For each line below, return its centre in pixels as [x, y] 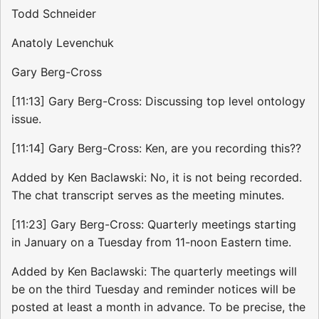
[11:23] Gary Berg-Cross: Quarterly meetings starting [154, 224]
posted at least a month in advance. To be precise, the [158, 307]
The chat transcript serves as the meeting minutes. [148, 195]
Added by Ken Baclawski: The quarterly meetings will [154, 271]
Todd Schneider [54, 13]
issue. [26, 119]
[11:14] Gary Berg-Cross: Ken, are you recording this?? [156, 148]
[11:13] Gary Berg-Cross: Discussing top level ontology [158, 101]
